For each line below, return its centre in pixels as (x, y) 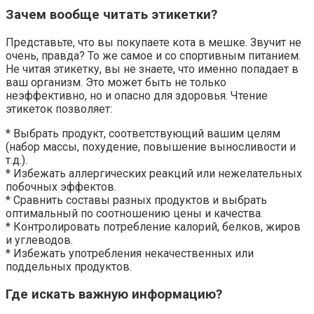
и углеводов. (39, 240)
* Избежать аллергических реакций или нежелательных (154, 174)
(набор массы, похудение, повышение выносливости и (151, 147)
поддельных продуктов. (69, 267)
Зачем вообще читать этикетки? (111, 15)
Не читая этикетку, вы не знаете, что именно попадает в (152, 69)
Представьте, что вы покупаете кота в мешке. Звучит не (153, 43)
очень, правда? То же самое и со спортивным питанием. (153, 56)
